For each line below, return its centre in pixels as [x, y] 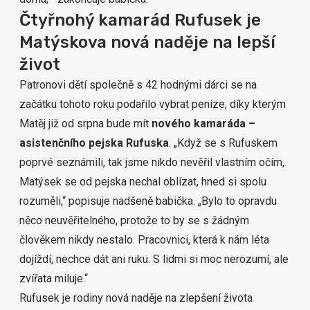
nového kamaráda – [203, 124]
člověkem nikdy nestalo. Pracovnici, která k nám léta [144, 240]
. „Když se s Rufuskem [223, 143]
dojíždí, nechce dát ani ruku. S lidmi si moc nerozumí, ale [154, 259]
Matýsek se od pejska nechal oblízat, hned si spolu [143, 182]
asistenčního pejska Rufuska [94, 143]
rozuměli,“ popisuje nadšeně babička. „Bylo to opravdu [148, 201]
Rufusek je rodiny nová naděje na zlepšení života [136, 298]
